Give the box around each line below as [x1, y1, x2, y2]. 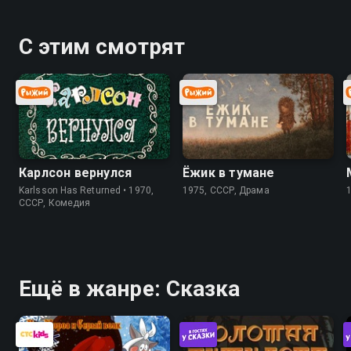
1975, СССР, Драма [183, 184, 270, 196]
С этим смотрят [19, 34, 185, 60]
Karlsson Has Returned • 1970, [19, 184, 154, 196]
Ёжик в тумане [183, 165, 275, 180]
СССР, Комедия [19, 197, 91, 208]
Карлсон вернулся [19, 165, 132, 180]
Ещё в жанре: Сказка [19, 275, 240, 302]
